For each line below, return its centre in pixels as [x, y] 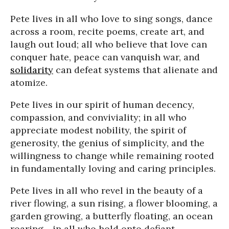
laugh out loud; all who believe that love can [109, 44]
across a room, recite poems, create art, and [107, 31]
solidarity [32, 70]
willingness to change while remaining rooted [112, 156]
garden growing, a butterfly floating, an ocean [111, 216]
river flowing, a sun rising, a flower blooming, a [114, 203]
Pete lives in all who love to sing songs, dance [111, 19]
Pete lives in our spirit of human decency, [102, 105]
